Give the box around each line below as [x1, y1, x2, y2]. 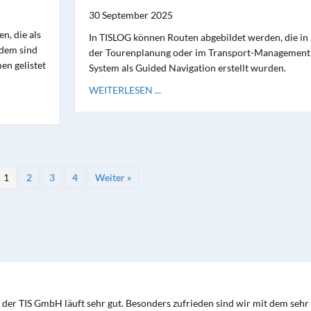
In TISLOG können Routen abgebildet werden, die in [88, 31, 308, 43]
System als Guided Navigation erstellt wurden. [88, 62, 286, 74]
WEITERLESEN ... [88, 84, 161, 96]
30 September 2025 [88, 9, 173, 21]
